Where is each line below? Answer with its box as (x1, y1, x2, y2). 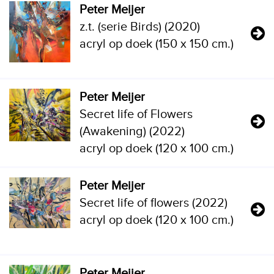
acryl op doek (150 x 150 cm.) (80, 37, 234, 51)
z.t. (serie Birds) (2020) (80, 20, 200, 34)
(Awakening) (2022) (80, 124, 185, 139)
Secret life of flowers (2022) (80, 196, 228, 210)
